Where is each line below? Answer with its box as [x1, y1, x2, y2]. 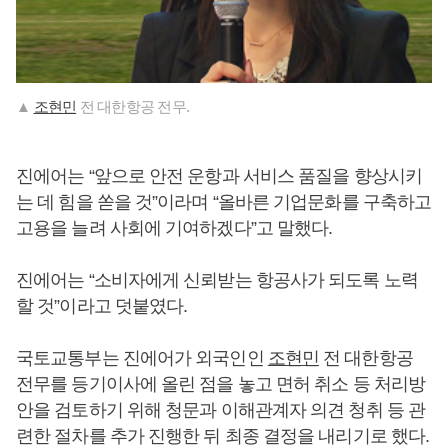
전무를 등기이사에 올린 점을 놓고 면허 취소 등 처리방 [16, 374, 426, 395]
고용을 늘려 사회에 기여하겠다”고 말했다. [16, 218, 333, 239]
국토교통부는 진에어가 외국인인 [16, 348, 268, 369]
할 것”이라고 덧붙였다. [16, 296, 188, 317]
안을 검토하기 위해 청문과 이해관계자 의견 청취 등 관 [16, 400, 426, 421]
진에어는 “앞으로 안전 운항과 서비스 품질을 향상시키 [16, 166, 422, 187]
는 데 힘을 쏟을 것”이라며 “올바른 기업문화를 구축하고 [16, 192, 432, 213]
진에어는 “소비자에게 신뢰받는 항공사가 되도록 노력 [16, 270, 418, 291]
